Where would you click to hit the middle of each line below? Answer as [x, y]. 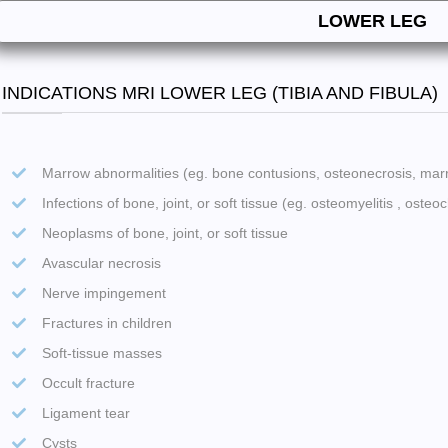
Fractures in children [106, 322]
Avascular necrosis [101, 262]
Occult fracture [88, 382]
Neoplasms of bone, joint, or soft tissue [164, 232]
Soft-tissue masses [101, 352]
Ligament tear [85, 412]
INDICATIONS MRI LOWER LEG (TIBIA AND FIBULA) [220, 92]
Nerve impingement [103, 292]
